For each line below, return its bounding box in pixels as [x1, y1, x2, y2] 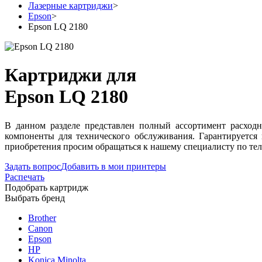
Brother [28, 212, 56, 223]
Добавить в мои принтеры [61, 161, 166, 171]
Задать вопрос [5, 161, 61, 171]
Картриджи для [5, 64, 136, 86]
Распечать [5, 171, 44, 182]
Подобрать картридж [5, 182, 88, 192]
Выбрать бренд [5, 192, 65, 203]
